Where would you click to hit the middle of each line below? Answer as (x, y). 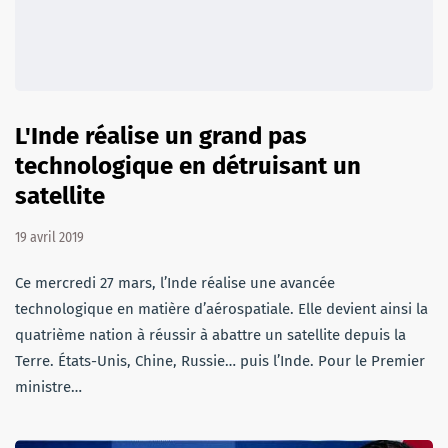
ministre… (48, 387)
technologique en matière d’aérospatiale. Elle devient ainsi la (221, 309)
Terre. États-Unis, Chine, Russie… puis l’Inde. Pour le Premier (220, 361)
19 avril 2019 (49, 238)
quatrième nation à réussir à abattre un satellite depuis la (210, 335)
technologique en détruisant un (188, 166)
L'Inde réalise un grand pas (161, 136)
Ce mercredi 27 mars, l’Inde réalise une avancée (175, 283)
